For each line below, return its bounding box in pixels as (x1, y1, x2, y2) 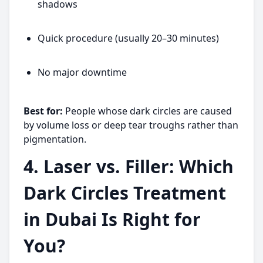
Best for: (23, 104, 63, 117)
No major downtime (38, 66, 127, 79)
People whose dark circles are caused (63, 104, 232, 117)
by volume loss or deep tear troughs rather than (23, 119, 238, 131)
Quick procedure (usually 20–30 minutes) (38, 32, 219, 45)
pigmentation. (23, 133, 86, 146)
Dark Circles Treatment (23, 181, 226, 205)
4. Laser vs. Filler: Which (23, 154, 234, 178)
